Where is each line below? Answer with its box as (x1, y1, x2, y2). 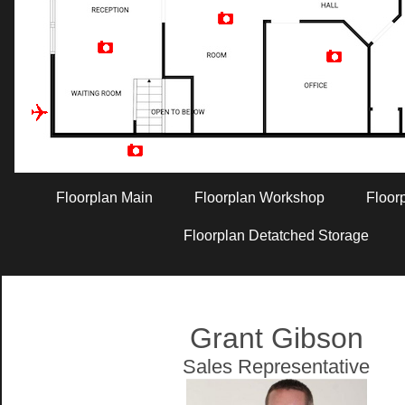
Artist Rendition (238, 163, 297, 173)
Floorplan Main (56, 190, 154, 205)
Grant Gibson (190, 322, 363, 354)
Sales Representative (183, 355, 371, 378)
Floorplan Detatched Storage (184, 228, 370, 243)
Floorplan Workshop (194, 190, 325, 205)
